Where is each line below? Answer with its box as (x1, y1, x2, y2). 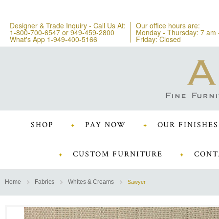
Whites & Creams (68, 178, 114, 185)
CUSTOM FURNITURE (73, 149, 163, 159)
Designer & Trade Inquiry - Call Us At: (10, 21, 126, 30)
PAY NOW (85, 120, 126, 130)
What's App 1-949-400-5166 (10, 34, 97, 44)
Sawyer (128, 179, 146, 185)
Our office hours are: (136, 21, 200, 30)
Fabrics (35, 178, 54, 185)
